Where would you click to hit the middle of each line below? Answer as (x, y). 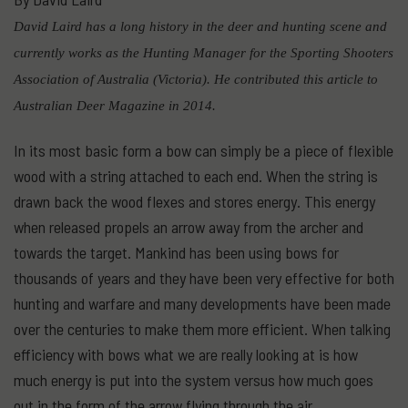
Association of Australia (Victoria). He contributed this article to (196, 79)
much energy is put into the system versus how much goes (194, 380)
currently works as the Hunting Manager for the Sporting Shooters (204, 52)
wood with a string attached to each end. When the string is (196, 176)
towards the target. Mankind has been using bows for (176, 252)
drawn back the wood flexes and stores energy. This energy (194, 201)
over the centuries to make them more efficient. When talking (202, 329)
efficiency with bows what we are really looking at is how (186, 354)
